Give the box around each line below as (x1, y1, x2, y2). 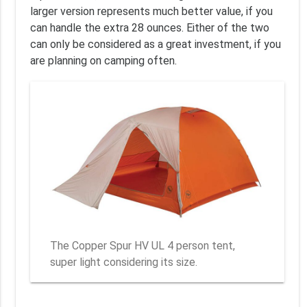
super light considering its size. (50, 255, 198, 269)
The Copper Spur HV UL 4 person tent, (50, 238, 236, 252)
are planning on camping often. (29, 53, 177, 67)
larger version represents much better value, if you (29, 4, 273, 18)
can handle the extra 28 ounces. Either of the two (29, 21, 269, 34)
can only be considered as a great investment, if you (29, 37, 281, 51)
